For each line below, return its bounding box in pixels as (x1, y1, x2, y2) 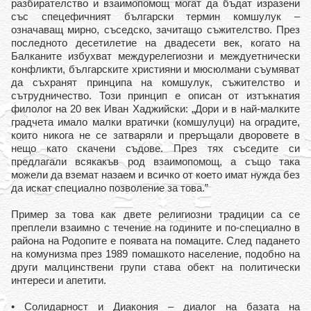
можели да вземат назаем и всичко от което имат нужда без (11, 169, 300, 180)
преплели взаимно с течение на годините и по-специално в (11, 221, 300, 233)
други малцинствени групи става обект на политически (11, 261, 300, 273)
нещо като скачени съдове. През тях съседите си (11, 142, 300, 154)
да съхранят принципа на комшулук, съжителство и (11, 76, 300, 88)
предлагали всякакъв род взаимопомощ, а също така (11, 155, 300, 167)
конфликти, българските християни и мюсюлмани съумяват (11, 63, 300, 75)
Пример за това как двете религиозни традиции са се (11, 208, 300, 220)
